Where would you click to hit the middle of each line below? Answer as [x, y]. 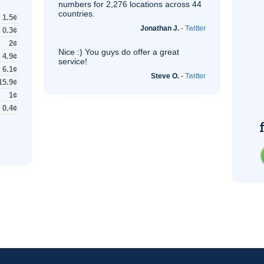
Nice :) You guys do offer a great [119, 52]
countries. [77, 14]
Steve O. [165, 76]
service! [73, 61]
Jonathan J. [160, 28]
